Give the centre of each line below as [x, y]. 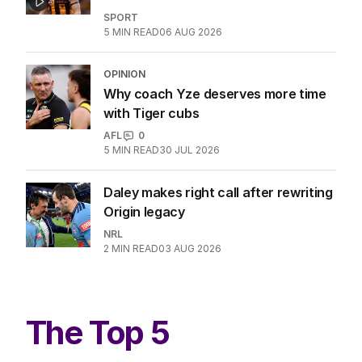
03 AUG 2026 [190, 249]
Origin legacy [144, 212]
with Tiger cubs [152, 114]
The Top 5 [98, 333]
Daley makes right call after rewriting [218, 193]
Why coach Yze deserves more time [215, 94]
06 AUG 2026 [191, 32]
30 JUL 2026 [189, 150]
